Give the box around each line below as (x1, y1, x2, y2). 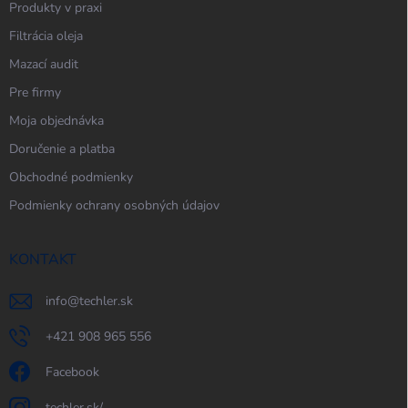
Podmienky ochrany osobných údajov (9, 197, 219, 215)
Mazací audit (9, 56, 78, 74)
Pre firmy (9, 84, 61, 102)
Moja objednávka (9, 112, 104, 130)
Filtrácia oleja (9, 27, 83, 46)
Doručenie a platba (9, 140, 115, 158)
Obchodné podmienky (9, 168, 133, 187)
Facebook (46, 363, 99, 382)
